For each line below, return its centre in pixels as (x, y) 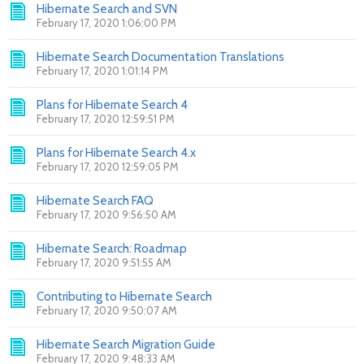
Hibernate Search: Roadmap (112, 249)
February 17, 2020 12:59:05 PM (108, 167)
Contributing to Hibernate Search (124, 297)
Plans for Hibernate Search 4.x (116, 153)
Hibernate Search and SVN (107, 9)
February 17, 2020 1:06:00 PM (106, 23)
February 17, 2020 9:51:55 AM (104, 262)
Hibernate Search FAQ (95, 201)
